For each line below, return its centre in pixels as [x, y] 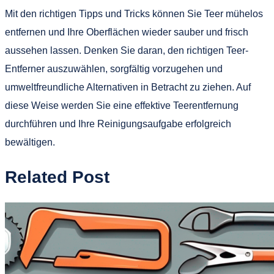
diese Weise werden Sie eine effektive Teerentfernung [122, 106]
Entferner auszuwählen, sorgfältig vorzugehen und [114, 69]
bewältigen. [30, 143]
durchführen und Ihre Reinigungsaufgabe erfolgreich [118, 124]
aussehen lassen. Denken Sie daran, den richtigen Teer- [127, 51]
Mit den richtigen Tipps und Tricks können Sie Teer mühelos [134, 14]
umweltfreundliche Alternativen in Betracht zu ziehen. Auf [128, 87]
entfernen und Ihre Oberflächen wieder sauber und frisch [127, 32]
